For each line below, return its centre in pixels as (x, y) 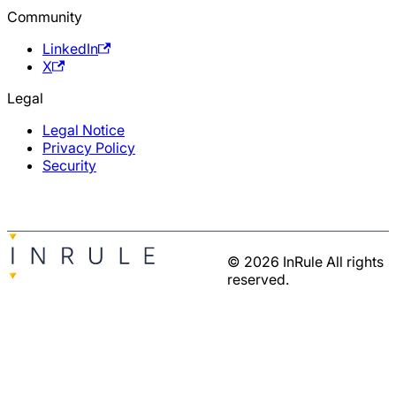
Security (69, 166)
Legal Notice (84, 130)
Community (45, 17)
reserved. (258, 280)
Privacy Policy (89, 148)
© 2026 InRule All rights (305, 262)
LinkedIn (70, 49)
